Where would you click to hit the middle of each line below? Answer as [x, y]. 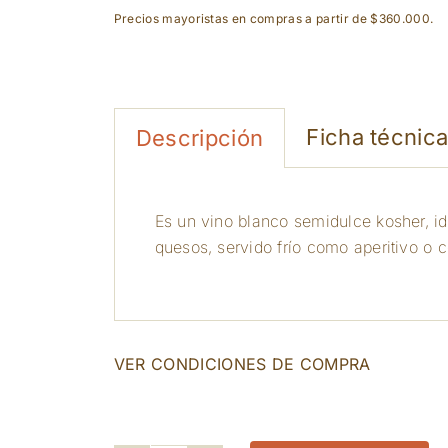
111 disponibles [191, 396]
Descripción [199, 138]
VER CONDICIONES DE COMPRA [242, 364]
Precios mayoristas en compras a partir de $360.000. [273, 18]
